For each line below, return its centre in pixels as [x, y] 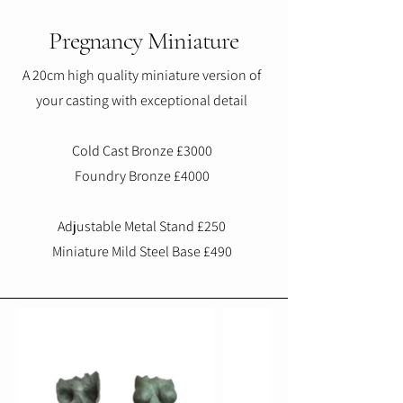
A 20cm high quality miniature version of [142, 76]
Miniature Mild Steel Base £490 [142, 252]
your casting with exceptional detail [142, 101]
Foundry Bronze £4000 [142, 176]
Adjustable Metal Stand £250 [142, 227]
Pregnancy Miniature [144, 41]
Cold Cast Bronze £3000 [142, 151]
